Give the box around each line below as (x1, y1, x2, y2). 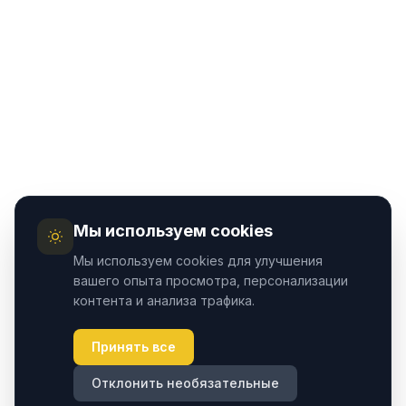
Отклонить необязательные (92, 375, 279, 391)
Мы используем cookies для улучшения (73, 253, 323, 268)
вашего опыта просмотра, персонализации (73, 273, 348, 288)
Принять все (92, 339, 176, 354)
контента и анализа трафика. (73, 293, 255, 308)
